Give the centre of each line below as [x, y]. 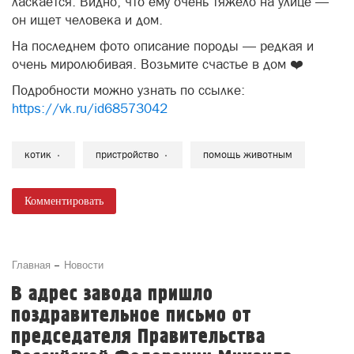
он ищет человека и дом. [87, 20]
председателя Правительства [138, 337]
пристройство [127, 154]
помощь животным [248, 154]
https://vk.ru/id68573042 [90, 108]
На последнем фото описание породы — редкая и [163, 46]
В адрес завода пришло [112, 294]
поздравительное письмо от [131, 316]
